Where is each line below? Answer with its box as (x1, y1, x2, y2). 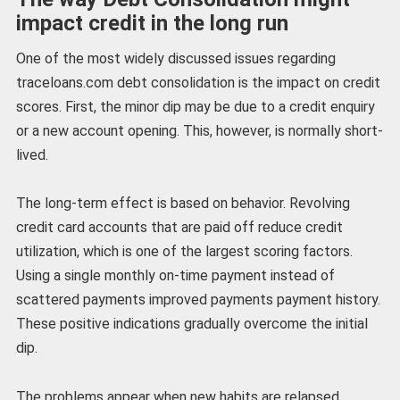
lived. (15, 146, 48, 164)
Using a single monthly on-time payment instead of (15, 267, 335, 285)
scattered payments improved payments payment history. (15, 291, 380, 309)
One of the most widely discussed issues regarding (15, 50, 336, 68)
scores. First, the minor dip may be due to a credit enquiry (15, 98, 375, 116)
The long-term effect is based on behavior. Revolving (15, 195, 350, 212)
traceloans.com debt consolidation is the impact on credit (15, 74, 380, 92)
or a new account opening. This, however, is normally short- (15, 122, 383, 140)
